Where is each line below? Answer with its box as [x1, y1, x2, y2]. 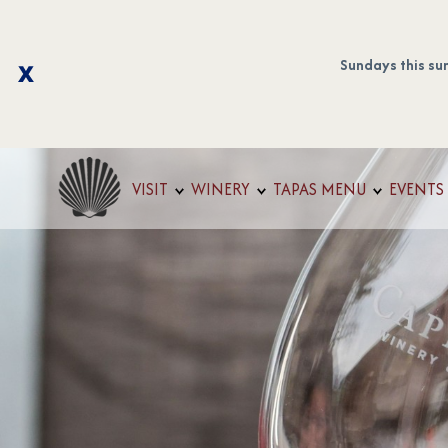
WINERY [191, 176, 250, 201]
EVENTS [389, 176, 444, 201]
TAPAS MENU [273, 176, 366, 201]
